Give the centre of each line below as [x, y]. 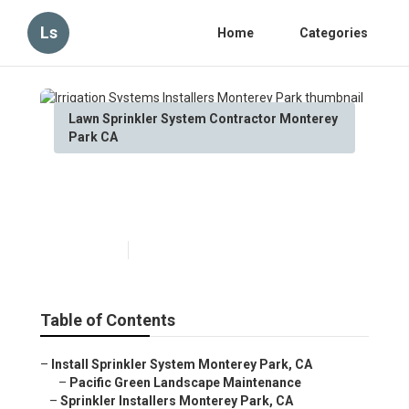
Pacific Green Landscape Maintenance [185, 383]
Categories [334, 33]
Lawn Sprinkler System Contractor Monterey [203, 119]
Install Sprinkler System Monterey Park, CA [182, 365]
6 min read [165, 251]
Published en [86, 251]
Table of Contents [108, 320]
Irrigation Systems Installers [195, 183]
